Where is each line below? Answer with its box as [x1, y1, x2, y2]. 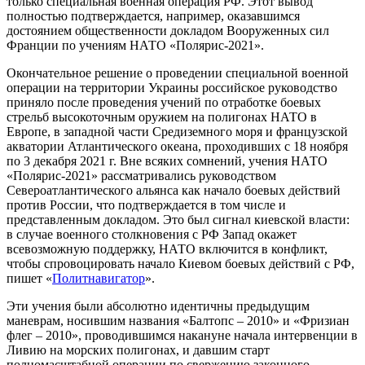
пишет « [7, 271, 52, 286]
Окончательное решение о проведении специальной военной [7, 66, 349, 81]
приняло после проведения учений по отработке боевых [7, 95, 321, 110]
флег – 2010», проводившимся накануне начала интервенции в [7, 328, 358, 343]
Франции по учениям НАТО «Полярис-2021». [7, 38, 264, 53]
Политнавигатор [52, 271, 145, 286]
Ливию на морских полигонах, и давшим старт [7, 343, 270, 358]
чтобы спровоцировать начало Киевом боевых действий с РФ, [7, 257, 354, 271]
